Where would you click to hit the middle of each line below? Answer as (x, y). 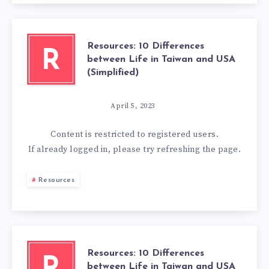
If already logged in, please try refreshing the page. (134, 150)
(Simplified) (113, 72)
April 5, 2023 (133, 106)
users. (204, 134)
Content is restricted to (99, 134)
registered (169, 134)
